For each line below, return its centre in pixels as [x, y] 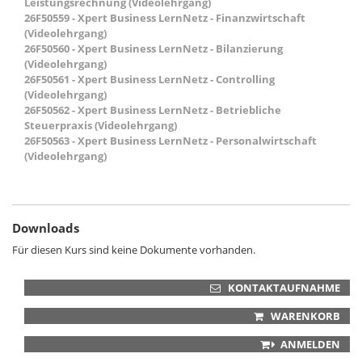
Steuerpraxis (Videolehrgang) [101, 126]
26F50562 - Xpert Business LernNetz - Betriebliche [153, 110]
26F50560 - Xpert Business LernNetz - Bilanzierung [154, 49]
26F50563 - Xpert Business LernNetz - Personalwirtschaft [170, 141]
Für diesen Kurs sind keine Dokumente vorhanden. [134, 250]
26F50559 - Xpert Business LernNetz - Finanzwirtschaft [165, 18]
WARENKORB [305, 316]
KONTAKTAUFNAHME [284, 288]
